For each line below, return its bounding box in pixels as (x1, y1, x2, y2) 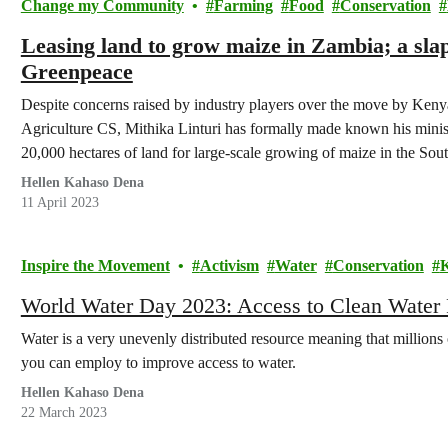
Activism (199, 257, 259, 274)
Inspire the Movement (20, 257, 170, 274)
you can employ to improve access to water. (20, 354, 296, 371)
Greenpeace (20, 59, 133, 84)
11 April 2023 (20, 195, 99, 210)
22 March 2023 (20, 405, 107, 420)
